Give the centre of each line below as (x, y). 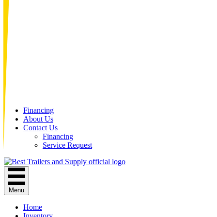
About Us (38, 119)
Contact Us (40, 128)
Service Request (67, 145)
